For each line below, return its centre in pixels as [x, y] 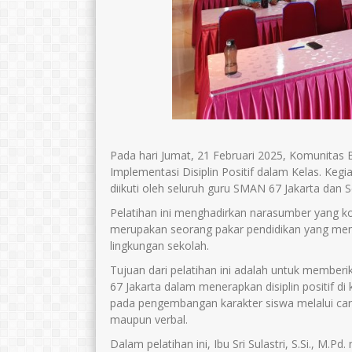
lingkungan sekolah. [159, 245]
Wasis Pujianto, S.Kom [71, 170]
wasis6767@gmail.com [68, 220]
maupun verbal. [149, 319]
